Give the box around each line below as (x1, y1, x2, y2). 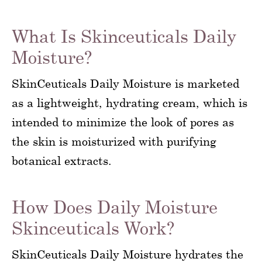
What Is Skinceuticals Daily (12, 26, 236, 46)
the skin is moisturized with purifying (12, 135, 216, 148)
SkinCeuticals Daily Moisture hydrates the (12, 247, 243, 261)
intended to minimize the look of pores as (12, 115, 234, 129)
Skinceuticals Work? (12, 218, 174, 238)
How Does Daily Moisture (12, 196, 218, 217)
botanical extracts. (12, 154, 112, 167)
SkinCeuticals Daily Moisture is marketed (12, 77, 239, 90)
